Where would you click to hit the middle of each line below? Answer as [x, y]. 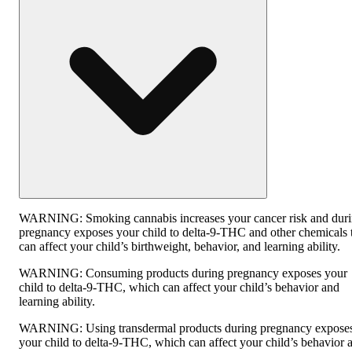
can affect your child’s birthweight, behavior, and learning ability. [180, 246]
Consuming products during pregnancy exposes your [216, 273]
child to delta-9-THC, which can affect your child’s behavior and [179, 287]
